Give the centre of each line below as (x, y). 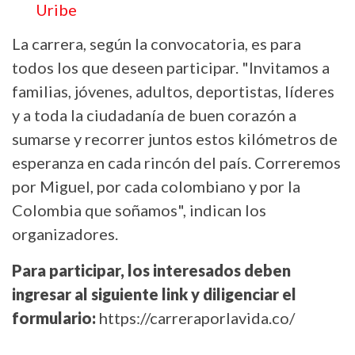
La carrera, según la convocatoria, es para (157, 43)
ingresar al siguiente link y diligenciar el (154, 294)
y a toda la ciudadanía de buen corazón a (154, 115)
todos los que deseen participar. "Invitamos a (171, 67)
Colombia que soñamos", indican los (139, 210)
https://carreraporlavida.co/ (197, 317)
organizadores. (65, 233)
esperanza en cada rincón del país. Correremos (176, 162)
